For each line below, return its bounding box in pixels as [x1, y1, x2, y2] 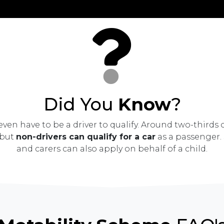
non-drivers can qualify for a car [15, 131, 155, 141]
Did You [43, 93, 118, 115]
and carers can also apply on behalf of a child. [16, 143, 207, 153]
